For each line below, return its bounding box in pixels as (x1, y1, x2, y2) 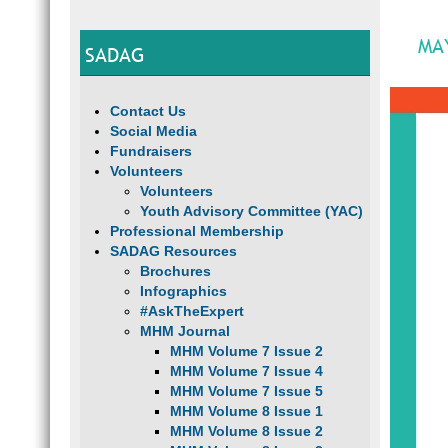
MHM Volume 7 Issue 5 (170, 383, 323, 399)
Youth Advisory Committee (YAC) (140, 203, 363, 219)
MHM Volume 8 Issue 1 (170, 403, 323, 419)
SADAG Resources (110, 243, 237, 259)
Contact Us (110, 103, 186, 119)
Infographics (140, 283, 227, 299)
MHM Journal (140, 323, 230, 339)
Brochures (140, 263, 211, 279)
